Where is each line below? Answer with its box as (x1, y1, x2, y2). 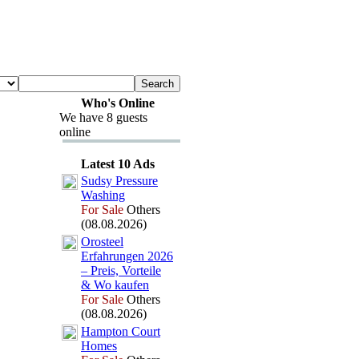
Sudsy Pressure (81, 174, 158, 188)
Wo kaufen (91, 278, 149, 292)
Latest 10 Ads (80, 157, 155, 171)
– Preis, (81, 264, 119, 277)
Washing (81, 188, 125, 202)
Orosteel (81, 235, 123, 248)
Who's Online (80, 96, 155, 110)
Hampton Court (81, 325, 160, 338)
